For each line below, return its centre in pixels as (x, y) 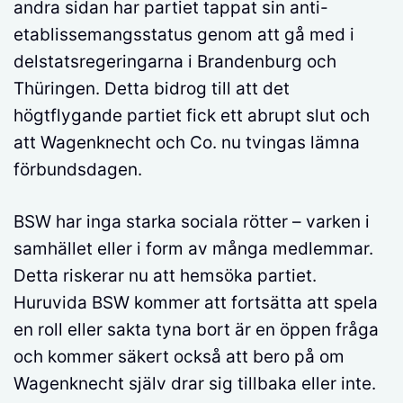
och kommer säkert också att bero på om (179, 357)
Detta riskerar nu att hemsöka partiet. (165, 276)
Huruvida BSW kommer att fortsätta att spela (196, 303)
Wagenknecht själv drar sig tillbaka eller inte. (195, 384)
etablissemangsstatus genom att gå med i (184, 34)
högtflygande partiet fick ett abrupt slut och (192, 115)
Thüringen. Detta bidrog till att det (152, 88)
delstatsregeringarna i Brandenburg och (175, 61)
